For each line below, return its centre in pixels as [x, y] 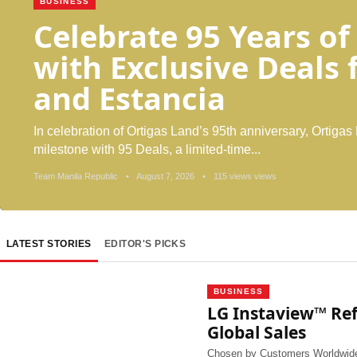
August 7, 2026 [166, 176]
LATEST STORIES [49, 244]
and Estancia [129, 98]
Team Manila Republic [77, 176]
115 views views [244, 176]
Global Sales [257, 332]
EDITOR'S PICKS [145, 244]
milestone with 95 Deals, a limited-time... [147, 149]
